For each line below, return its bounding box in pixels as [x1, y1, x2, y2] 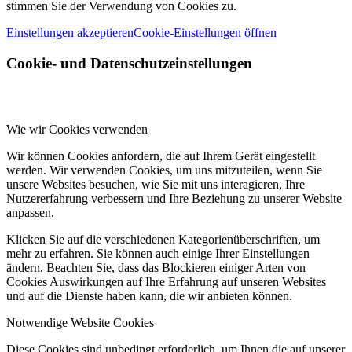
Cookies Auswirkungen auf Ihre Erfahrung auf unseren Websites [6, 275, 326, 289]
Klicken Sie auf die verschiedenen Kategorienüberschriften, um [6, 233, 320, 247]
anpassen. [6, 206, 54, 220]
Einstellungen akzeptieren [6, 26, 134, 40]
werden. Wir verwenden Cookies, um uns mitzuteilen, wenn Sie [6, 163, 322, 178]
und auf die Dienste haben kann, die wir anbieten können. [6, 289, 292, 303]
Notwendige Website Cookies [6, 316, 154, 330]
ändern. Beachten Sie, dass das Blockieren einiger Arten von [6, 261, 306, 275]
